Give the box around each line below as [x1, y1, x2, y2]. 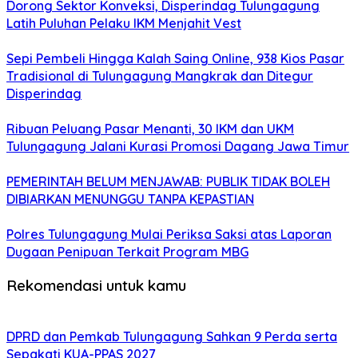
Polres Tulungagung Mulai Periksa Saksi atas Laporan [6, 226, 332, 243]
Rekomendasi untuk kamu [6, 275, 186, 295]
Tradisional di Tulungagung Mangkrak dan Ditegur [6, 68, 313, 85]
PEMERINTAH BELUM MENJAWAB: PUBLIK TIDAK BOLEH [6, 173, 330, 190]
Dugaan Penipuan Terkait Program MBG [6, 244, 249, 261]
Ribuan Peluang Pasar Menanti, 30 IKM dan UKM [6, 121, 294, 137]
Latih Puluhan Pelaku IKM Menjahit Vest [6, 15, 241, 32]
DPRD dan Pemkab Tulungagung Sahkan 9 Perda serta [6, 328, 337, 344]
